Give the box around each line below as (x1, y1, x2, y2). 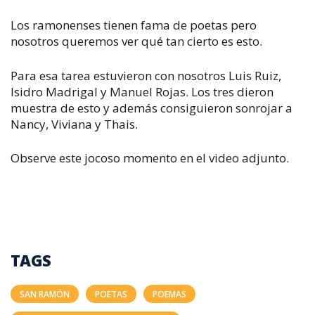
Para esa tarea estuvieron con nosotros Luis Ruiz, (11, 67, 281, 84)
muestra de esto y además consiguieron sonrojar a (11, 99, 292, 116)
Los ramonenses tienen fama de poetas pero (11, 17, 257, 33)
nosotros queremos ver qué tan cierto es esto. (11, 33, 262, 49)
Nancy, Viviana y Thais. (11, 115, 138, 132)
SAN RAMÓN (20, 288, 70, 300)
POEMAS (153, 288, 186, 300)
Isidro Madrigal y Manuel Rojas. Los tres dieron (11, 83, 274, 100)
